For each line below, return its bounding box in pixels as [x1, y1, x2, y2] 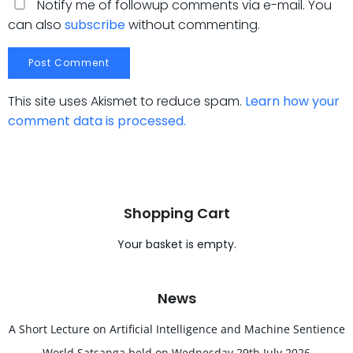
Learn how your [245, 92, 340, 110]
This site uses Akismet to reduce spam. [8, 92, 245, 110]
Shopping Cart [123, 203, 230, 223]
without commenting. [125, 16, 260, 34]
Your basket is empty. [117, 236, 236, 252]
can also [8, 16, 65, 34]
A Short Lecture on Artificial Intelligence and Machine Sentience [8, 321, 345, 336]
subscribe [65, 16, 125, 34]
